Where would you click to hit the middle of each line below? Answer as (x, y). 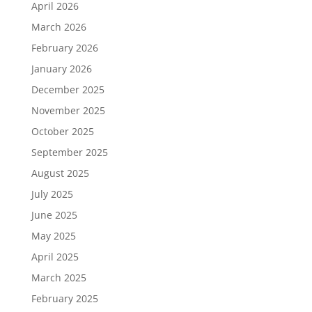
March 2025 (58, 278)
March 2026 (58, 27)
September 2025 (69, 152)
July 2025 (52, 194)
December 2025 (68, 89)
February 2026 (64, 48)
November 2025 (68, 110)
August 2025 (60, 173)
